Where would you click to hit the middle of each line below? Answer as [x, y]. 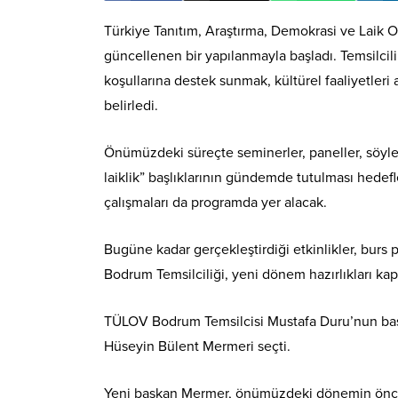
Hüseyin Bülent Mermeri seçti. [197, 346]
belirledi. [131, 105]
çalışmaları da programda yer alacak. [215, 202]
